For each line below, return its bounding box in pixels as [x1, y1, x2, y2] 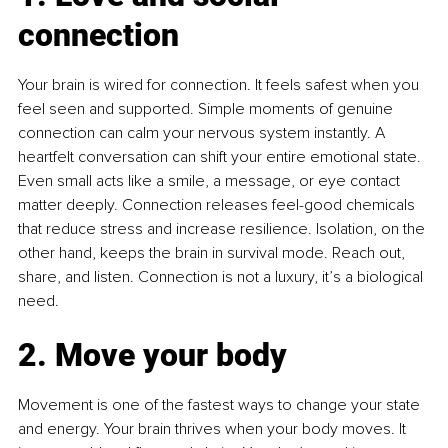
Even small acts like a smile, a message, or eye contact [18, 171, 404, 192]
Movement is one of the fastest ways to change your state [18, 395, 424, 416]
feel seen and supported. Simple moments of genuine [18, 99, 397, 120]
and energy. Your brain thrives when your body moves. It [18, 419, 410, 440]
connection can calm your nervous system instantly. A [18, 123, 389, 144]
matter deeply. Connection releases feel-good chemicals [18, 195, 419, 216]
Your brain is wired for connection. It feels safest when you [18, 75, 423, 96]
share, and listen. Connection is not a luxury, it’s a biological [18, 267, 427, 288]
